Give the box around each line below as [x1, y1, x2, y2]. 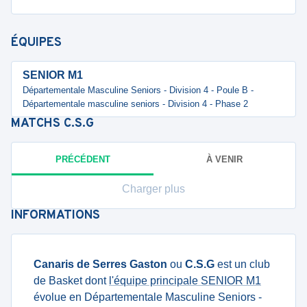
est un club [214, 258, 270, 270]
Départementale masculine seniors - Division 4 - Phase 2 [23, 99, 248, 109]
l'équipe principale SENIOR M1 [109, 275, 261, 286]
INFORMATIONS [11, 208, 100, 223]
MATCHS [11, 116, 64, 132]
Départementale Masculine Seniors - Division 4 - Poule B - [23, 85, 254, 95]
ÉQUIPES [11, 35, 62, 51]
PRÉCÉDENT [55, 153, 110, 164]
